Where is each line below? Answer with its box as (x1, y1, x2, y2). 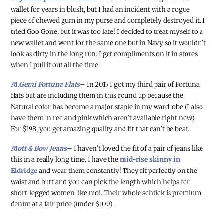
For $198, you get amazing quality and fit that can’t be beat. (11, 125, 190, 134)
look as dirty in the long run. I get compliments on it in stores (11, 50, 198, 59)
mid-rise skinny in (120, 155, 181, 164)
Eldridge (11, 167, 38, 175)
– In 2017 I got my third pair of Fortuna (80, 80, 200, 89)
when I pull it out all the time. (11, 61, 100, 70)
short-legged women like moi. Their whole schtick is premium (11, 189, 201, 198)
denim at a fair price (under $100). (11, 200, 114, 209)
